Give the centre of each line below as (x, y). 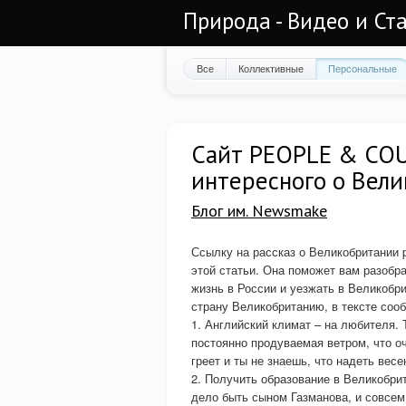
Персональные (362, 68)
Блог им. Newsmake (259, 211)
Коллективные (271, 68)
